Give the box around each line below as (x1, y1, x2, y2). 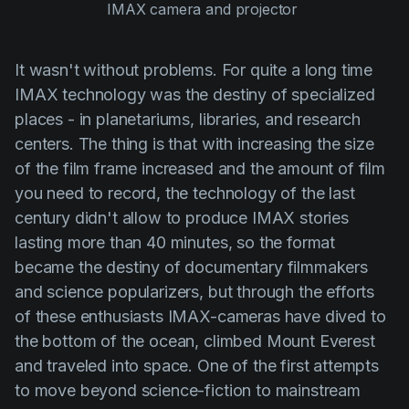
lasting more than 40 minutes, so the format (15, 233, 336, 253)
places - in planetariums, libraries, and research (15, 110, 362, 130)
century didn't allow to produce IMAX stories (15, 208, 349, 228)
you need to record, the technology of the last (15, 184, 355, 204)
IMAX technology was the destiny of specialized (15, 85, 375, 105)
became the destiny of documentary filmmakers (15, 257, 368, 278)
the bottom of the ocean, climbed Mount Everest (15, 331, 375, 351)
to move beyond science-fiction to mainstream (15, 381, 361, 401)
